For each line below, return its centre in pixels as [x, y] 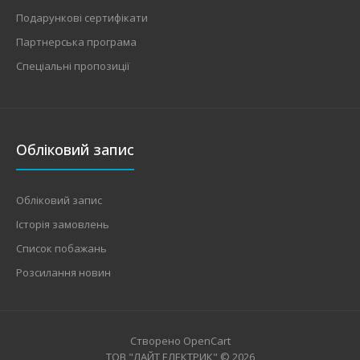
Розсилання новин [63, 272]
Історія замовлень [63, 224]
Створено [156, 340]
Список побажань [61, 248]
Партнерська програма [76, 41]
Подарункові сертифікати [82, 17]
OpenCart [207, 340]
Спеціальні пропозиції [73, 65]
